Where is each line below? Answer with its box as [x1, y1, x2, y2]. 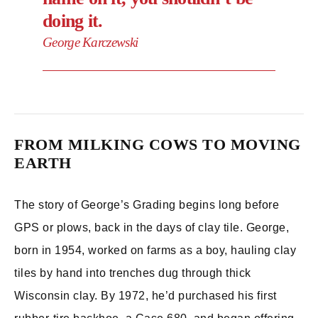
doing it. [43, 11, 103, 31]
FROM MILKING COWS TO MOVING [14, 136, 301, 153]
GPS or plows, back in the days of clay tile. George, [14, 221, 289, 234]
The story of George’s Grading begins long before [14, 199, 279, 211]
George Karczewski [43, 35, 138, 50]
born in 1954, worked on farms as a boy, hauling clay [14, 244, 296, 256]
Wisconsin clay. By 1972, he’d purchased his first [14, 290, 277, 302]
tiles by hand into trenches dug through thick [14, 267, 251, 279]
